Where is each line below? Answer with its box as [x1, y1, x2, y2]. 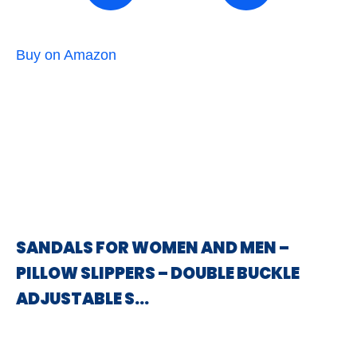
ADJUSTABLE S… [16, 288, 149, 310]
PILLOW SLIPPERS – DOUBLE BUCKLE [16, 262, 300, 284]
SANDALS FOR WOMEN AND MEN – [16, 237, 289, 259]
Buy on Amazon [16, 47, 116, 63]
